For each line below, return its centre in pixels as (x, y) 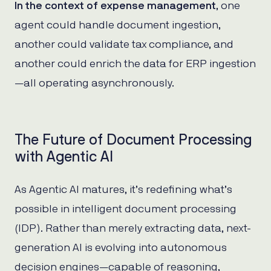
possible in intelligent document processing (126, 209)
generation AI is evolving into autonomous (121, 248)
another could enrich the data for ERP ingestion (135, 64)
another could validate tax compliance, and (124, 44)
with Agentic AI (64, 157)
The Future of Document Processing (133, 140)
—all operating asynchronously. (94, 83)
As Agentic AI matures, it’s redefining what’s (123, 190)
